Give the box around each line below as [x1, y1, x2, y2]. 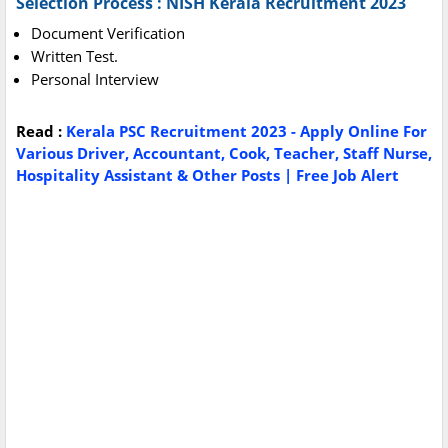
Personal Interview [31, 69, 159, 90]
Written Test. [31, 46, 118, 67]
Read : [16, 121, 66, 142]
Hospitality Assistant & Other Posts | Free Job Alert [16, 165, 399, 186]
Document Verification [31, 23, 185, 44]
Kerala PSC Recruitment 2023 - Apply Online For [66, 121, 427, 142]
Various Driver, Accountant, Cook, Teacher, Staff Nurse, [16, 143, 432, 164]
